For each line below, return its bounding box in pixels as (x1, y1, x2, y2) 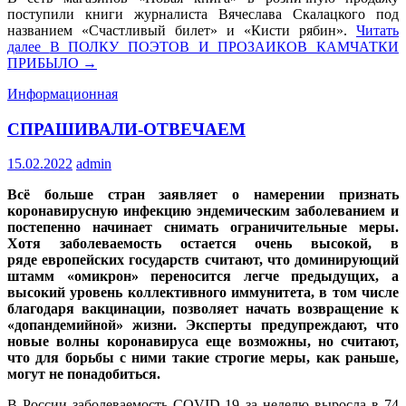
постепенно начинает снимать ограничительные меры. (7, 219, 399, 236)
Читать (356, 23, 399, 38)
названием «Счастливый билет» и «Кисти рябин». (7, 23, 356, 38)
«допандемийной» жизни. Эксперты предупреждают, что (7, 317, 399, 333)
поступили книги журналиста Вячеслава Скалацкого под (7, 6, 399, 22)
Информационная (7, 86, 118, 101)
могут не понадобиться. (7, 366, 160, 382)
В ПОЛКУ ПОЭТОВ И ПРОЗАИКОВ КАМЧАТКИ (49, 39, 400, 54)
